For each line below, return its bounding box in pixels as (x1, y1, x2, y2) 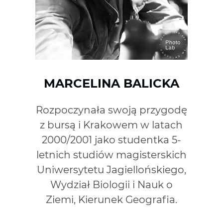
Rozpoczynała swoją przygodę (35, 104, 187, 116)
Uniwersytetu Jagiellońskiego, (36, 163, 186, 176)
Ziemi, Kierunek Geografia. (45, 193, 177, 206)
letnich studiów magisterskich (36, 148, 187, 161)
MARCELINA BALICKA (43, 76, 179, 91)
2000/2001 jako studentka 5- (41, 133, 181, 146)
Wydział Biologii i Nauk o (50, 178, 173, 191)
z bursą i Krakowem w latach (40, 118, 183, 131)
